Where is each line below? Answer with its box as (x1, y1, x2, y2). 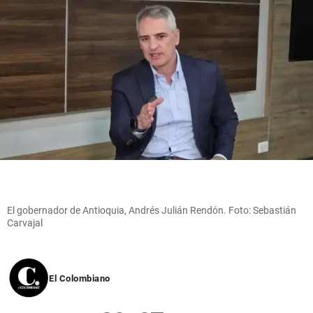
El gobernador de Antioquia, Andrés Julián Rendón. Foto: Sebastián (7, 204, 296, 216)
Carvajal (7, 217, 43, 228)
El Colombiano (49, 272, 110, 284)
